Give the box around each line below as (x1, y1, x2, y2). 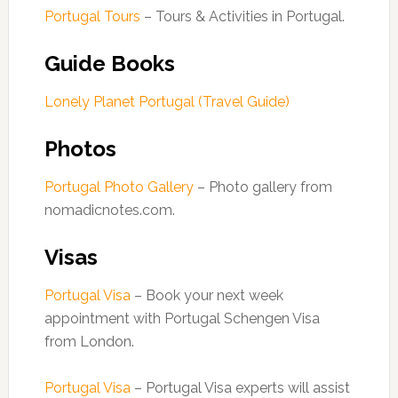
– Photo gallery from (193, 179, 332, 195)
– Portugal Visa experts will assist (130, 379, 350, 396)
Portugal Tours (44, 8, 140, 25)
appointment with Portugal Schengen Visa (44, 310, 320, 327)
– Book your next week (130, 287, 283, 304)
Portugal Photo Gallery (44, 179, 194, 195)
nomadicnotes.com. (44, 202, 175, 219)
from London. (44, 333, 134, 350)
